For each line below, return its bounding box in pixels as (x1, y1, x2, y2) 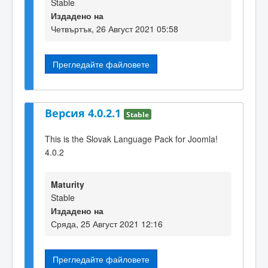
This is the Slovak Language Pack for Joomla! (45, 132, 218, 145)
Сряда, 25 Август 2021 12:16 (51, 218, 163, 230)
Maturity (51, 178, 84, 191)
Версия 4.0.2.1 (45, 106, 124, 121)
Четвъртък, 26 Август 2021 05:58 (51, 22, 178, 35)
